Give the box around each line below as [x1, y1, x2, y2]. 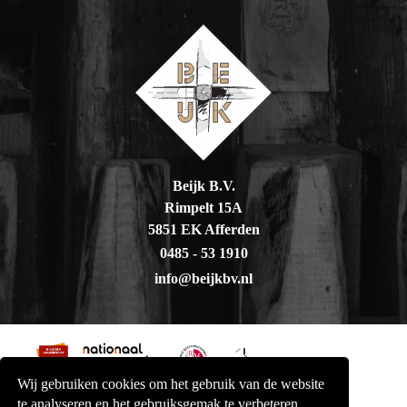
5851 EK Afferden [147, 221, 260, 237]
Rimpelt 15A [164, 199, 243, 215]
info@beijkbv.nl [154, 270, 253, 286]
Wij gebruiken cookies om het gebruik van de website [17, 376, 325, 392]
